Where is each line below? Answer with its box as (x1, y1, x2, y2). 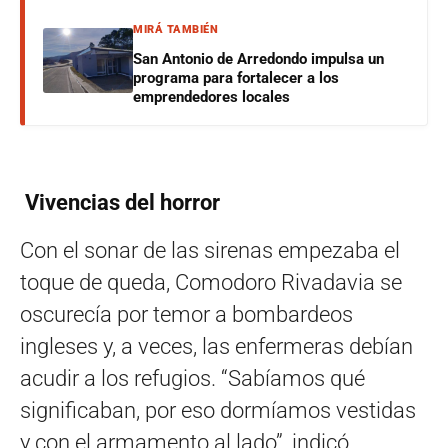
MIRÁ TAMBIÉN (133, 22, 218, 36)
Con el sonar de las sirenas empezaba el (20, 237, 400, 263)
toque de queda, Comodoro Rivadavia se (20, 269, 402, 295)
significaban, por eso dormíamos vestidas (20, 397, 416, 423)
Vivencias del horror (20, 189, 220, 215)
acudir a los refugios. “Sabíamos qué (20, 365, 365, 391)
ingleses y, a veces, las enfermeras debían (20, 333, 413, 359)
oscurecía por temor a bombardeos (20, 301, 353, 327)
